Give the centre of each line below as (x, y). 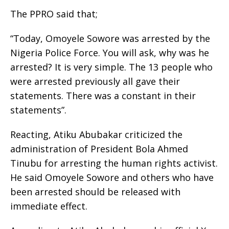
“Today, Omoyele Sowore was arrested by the (110, 39)
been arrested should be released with (95, 192)
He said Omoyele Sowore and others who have (112, 178)
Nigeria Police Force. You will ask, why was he (110, 53)
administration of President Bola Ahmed (99, 149)
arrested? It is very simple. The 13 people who (111, 67)
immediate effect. (49, 206)
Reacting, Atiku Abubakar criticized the (96, 135)
